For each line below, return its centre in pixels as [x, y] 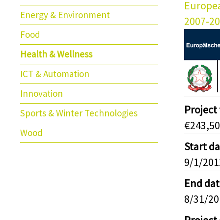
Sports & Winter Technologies [79, 113]
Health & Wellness [56, 54]
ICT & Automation [55, 74]
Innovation [41, 93]
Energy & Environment [65, 15]
